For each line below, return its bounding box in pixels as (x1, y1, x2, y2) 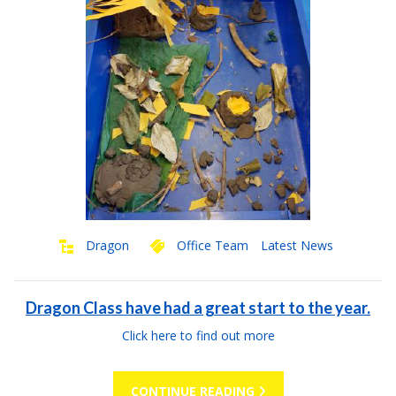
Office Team (176, 237, 248, 254)
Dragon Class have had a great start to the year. (26, 298, 370, 317)
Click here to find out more (121, 327, 275, 344)
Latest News (260, 237, 333, 254)
